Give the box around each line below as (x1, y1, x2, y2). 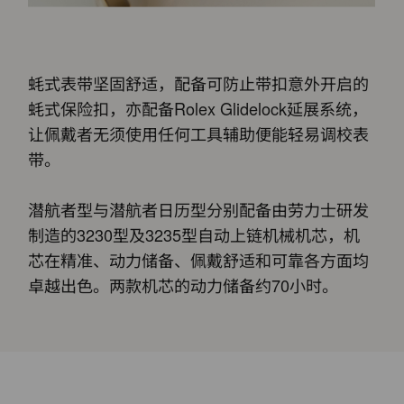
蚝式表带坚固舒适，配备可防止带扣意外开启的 (28, 70, 370, 95)
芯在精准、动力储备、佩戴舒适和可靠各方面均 (28, 247, 370, 271)
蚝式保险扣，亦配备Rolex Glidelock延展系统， (28, 96, 369, 120)
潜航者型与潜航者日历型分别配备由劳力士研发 (28, 197, 370, 221)
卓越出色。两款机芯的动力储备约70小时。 (28, 272, 339, 297)
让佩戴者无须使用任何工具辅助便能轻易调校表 (28, 121, 370, 145)
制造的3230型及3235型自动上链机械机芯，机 (28, 222, 361, 246)
